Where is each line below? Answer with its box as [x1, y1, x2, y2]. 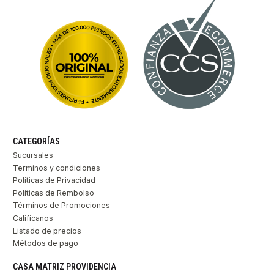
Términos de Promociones [13, 201, 110, 210]
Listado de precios [13, 226, 81, 235]
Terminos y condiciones [13, 163, 100, 172]
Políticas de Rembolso [13, 188, 94, 198]
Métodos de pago [13, 239, 78, 248]
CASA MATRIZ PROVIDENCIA [13, 261, 116, 272]
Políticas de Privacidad [13, 176, 95, 185]
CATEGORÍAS [13, 136, 60, 146]
